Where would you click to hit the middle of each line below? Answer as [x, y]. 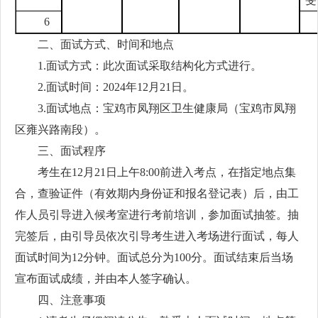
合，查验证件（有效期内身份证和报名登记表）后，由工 [157, 193]
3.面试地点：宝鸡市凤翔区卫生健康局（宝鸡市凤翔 [167, 108]
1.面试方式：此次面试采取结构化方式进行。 [150, 66]
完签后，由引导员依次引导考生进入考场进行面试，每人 [157, 236]
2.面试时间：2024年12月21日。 [116, 87]
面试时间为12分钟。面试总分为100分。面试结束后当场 [154, 257]
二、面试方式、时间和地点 [106, 44]
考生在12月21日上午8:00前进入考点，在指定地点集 [167, 172]
